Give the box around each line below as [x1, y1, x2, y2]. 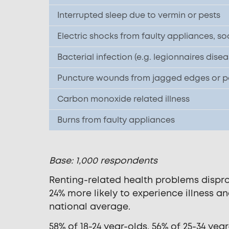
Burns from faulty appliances [57, 114, 175, 126]
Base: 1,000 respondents [49, 154, 157, 167]
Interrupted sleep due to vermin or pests [57, 9, 220, 21]
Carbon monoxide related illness [57, 93, 190, 105]
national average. [49, 200, 130, 214]
